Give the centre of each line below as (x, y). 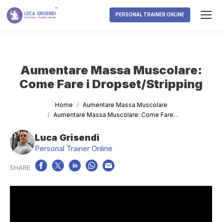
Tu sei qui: (34, 104)
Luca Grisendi (67, 138)
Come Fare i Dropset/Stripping (111, 84)
